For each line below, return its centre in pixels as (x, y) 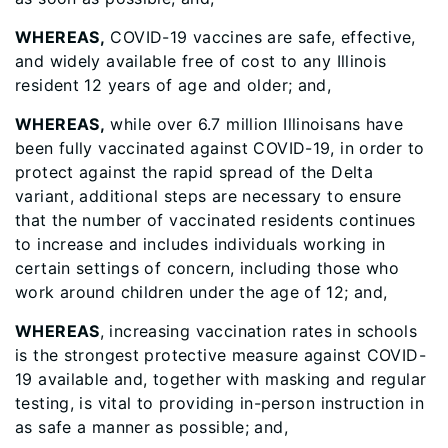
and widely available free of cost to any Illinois (201, 61)
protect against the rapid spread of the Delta (194, 172)
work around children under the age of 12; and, (201, 292)
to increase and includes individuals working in (200, 244)
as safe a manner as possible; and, (151, 427)
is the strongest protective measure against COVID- (221, 355)
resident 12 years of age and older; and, (173, 85)
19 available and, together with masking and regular (221, 379)
